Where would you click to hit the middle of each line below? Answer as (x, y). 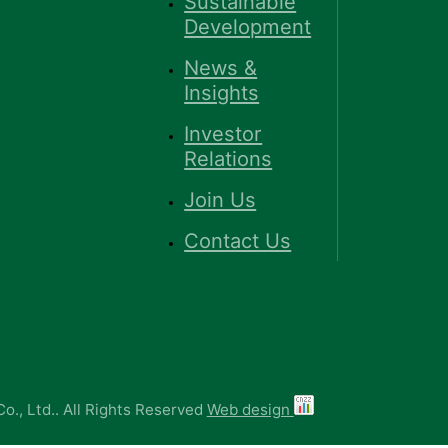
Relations (228, 158)
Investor (223, 133)
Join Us (220, 199)
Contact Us (238, 241)
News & (221, 67)
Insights (222, 92)
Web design (250, 410)
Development (248, 26)
